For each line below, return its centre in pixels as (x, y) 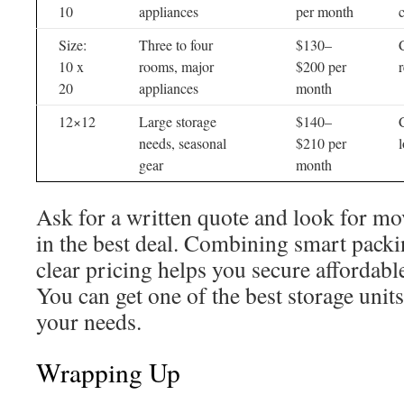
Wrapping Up (108, 372)
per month (325, 11)
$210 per (321, 143)
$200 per (321, 66)
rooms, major (176, 66)
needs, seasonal (183, 143)
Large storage (178, 121)
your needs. (89, 321)
